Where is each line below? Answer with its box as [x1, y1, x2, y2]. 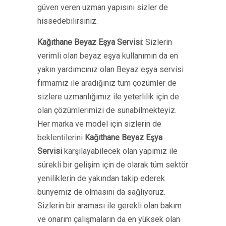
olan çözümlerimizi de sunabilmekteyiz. [37, 105, 177, 115]
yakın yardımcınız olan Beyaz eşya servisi [37, 65, 184, 74]
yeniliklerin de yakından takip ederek [37, 174, 165, 183]
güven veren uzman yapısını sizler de [37, 3, 168, 12]
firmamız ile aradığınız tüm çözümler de [37, 78, 177, 88]
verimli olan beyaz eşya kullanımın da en [37, 51, 178, 61]
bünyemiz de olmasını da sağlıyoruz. [37, 187, 165, 197]
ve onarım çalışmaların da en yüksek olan [37, 214, 180, 224]
